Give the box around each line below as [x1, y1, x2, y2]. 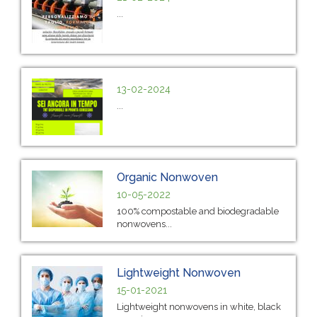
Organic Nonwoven [117, 170, 218, 184]
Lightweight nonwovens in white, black [117, 301, 281, 312]
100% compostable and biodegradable [117, 205, 279, 217]
